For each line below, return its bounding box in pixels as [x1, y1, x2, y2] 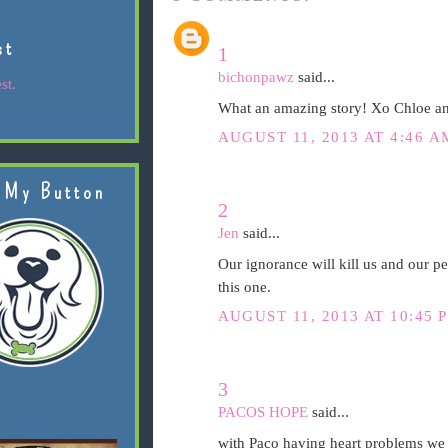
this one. [217, 278, 271, 295]
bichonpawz [217, 69, 294, 86]
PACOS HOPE [217, 404, 308, 421]
